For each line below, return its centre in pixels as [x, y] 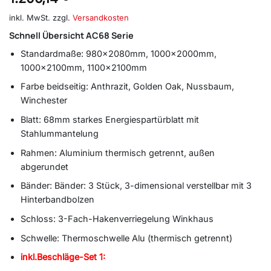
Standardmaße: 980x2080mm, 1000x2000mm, [118, 53]
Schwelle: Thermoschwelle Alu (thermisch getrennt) [126, 238]
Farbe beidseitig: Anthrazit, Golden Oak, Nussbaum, [127, 87]
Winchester [44, 100]
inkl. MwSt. [30, 17]
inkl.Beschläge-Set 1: [63, 257]
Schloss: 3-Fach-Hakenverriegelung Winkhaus [117, 218]
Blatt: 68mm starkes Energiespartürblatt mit [109, 120]
